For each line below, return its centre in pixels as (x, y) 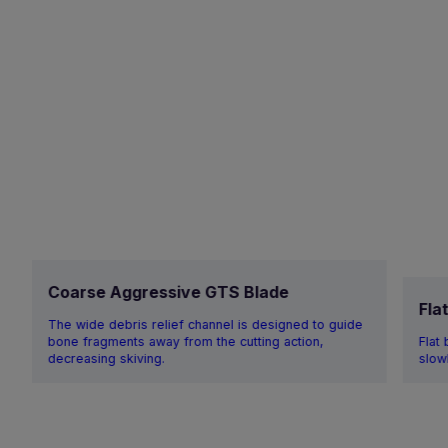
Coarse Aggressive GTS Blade (168, 292)
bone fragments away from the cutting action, (185, 341)
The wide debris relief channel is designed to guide (205, 324)
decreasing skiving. (106, 358)
